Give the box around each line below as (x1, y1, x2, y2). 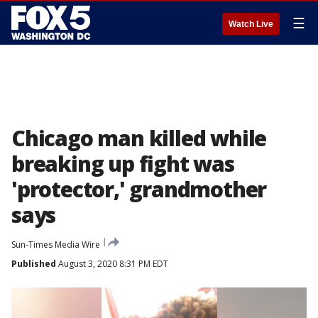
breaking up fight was (11, 149, 234, 178)
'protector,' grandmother (11, 175, 267, 204)
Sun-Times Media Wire (11, 238, 100, 251)
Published (11, 258, 56, 270)
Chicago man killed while (11, 124, 267, 153)
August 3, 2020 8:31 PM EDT (56, 258, 168, 270)
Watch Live (229, 19, 273, 29)
